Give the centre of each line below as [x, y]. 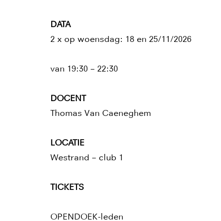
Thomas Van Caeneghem [101, 113]
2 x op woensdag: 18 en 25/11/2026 [121, 39]
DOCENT [68, 98]
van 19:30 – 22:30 [84, 69]
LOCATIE [67, 143]
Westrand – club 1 [87, 158]
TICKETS [68, 187]
